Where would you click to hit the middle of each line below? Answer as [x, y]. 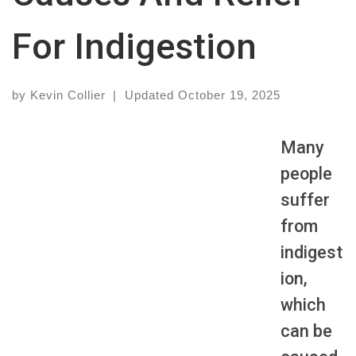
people [306, 174]
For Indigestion [134, 47]
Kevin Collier [68, 95]
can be [306, 331]
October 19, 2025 [229, 95]
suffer [305, 200]
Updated [151, 95]
